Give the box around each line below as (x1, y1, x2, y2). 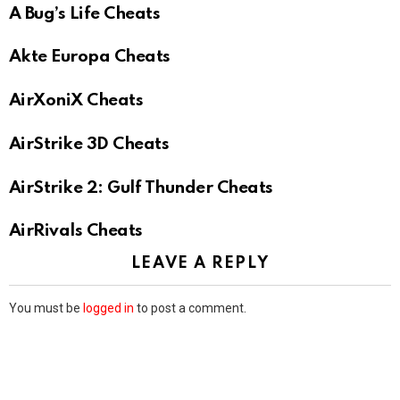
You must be (9, 301, 83, 316)
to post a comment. (134, 301, 246, 316)
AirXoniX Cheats (9, 92, 144, 110)
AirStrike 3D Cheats (9, 135, 170, 153)
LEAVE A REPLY (130, 255, 270, 272)
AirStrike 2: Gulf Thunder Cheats (9, 179, 273, 196)
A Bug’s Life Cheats (9, 4, 161, 22)
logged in (83, 301, 134, 316)
